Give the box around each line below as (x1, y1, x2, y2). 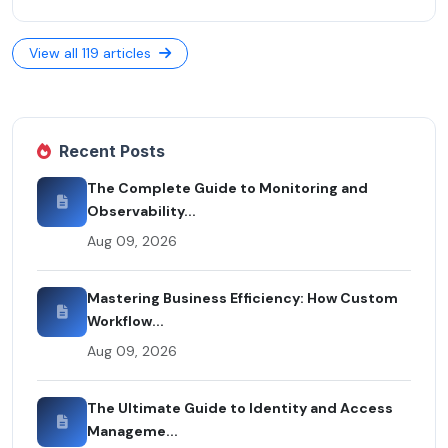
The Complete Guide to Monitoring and (87, 178, 368, 197)
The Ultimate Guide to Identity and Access (87, 398, 393, 417)
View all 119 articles (29, 43, 155, 62)
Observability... (87, 201, 196, 220)
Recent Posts (59, 140, 165, 161)
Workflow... (87, 311, 164, 330)
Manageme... (87, 421, 178, 440)
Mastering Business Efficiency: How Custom (87, 288, 398, 307)
